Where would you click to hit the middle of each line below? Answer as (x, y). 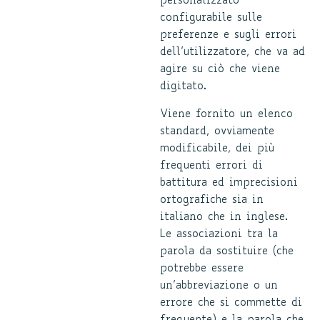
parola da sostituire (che (227, 252)
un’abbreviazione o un (219, 286)
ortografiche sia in (212, 200)
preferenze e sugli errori (228, 35)
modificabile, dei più (217, 149)
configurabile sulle (211, 18)
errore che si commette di (231, 303)
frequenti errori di (211, 166)
